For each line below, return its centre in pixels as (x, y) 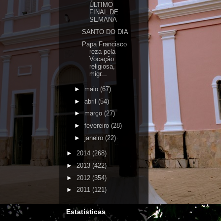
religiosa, (102, 66)
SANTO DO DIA (105, 32)
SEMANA (103, 19)
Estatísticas (86, 211)
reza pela (103, 51)
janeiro (94, 138)
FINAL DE (104, 12)
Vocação (102, 59)
